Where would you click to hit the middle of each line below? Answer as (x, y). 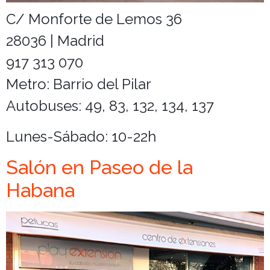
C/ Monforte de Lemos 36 (94, 19)
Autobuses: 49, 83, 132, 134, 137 (110, 106)
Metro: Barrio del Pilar (79, 84)
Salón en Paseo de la (99, 167)
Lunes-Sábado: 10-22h (81, 136)
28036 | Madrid (55, 41)
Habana (40, 190)
